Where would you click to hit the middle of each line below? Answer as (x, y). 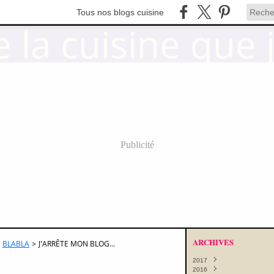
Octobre (216, 269)
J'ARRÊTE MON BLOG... (77, 244)
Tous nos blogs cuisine (120, 12)
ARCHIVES (213, 242)
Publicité (137, 145)
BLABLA (16, 244)
